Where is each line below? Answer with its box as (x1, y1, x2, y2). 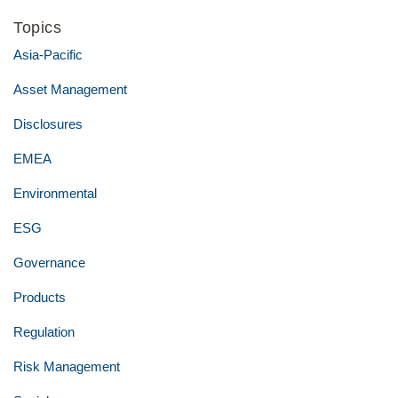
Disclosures (13, 116, 83, 131)
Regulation (13, 324, 75, 339)
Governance (13, 255, 85, 270)
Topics (13, 19, 61, 36)
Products (13, 290, 66, 305)
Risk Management (13, 359, 120, 374)
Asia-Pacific (13, 47, 83, 62)
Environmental (13, 186, 97, 201)
